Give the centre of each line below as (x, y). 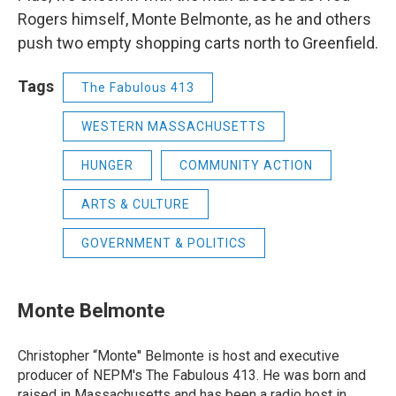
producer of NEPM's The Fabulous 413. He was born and (192, 376)
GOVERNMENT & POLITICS (164, 244)
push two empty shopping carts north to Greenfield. (198, 43)
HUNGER (107, 166)
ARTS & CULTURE (136, 205)
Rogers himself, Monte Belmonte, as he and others (194, 19)
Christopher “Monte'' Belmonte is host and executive (179, 356)
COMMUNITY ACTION (246, 166)
